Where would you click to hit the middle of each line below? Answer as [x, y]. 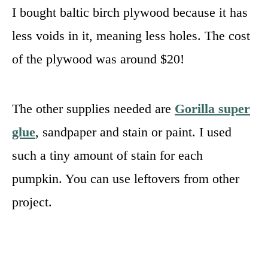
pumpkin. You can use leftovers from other [126, 178]
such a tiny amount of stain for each [107, 155]
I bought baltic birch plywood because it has [130, 12]
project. [34, 202]
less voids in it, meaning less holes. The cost [131, 35]
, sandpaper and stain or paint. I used [133, 132]
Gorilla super [212, 108]
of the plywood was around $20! [100, 59]
